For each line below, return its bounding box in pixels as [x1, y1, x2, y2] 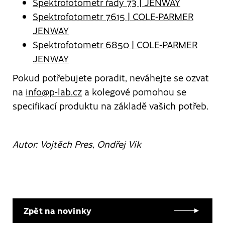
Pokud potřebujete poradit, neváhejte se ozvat [13, 71, 209, 84]
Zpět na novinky [24, 204, 92, 216]
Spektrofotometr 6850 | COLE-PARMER [33, 38, 197, 51]
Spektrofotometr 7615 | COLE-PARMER [33, 10, 193, 23]
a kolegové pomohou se [82, 85, 186, 98]
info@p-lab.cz [26, 85, 82, 98]
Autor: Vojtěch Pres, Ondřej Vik [13, 137, 141, 150]
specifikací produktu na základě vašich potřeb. [13, 99, 210, 112]
